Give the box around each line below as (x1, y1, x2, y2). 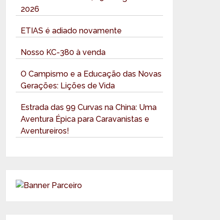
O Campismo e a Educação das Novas (21, 69, 162, 79)
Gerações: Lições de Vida (21, 81, 115, 90)
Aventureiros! (21, 126, 70, 136)
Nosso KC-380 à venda (21, 47, 106, 57)
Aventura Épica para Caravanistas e (21, 114, 150, 124)
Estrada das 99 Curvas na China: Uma (21, 102, 157, 112)
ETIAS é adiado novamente (21, 26, 122, 35)
